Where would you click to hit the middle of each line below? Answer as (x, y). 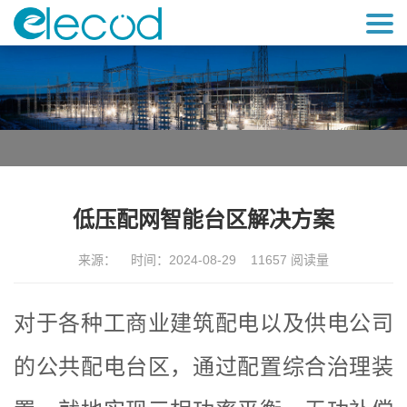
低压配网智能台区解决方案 (203, 220)
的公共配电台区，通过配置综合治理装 (203, 367)
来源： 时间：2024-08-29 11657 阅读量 (203, 260)
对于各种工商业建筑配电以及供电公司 (203, 323)
